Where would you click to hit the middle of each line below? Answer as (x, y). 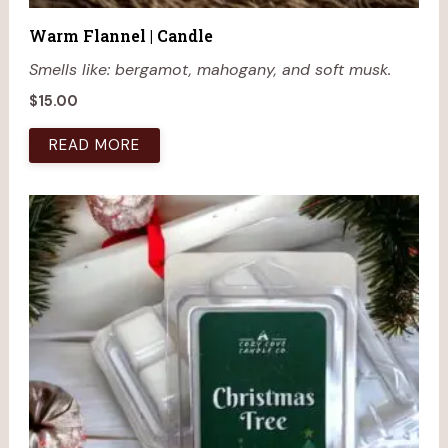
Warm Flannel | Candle (120, 36)
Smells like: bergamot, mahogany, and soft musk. (209, 70)
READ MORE (94, 144)
